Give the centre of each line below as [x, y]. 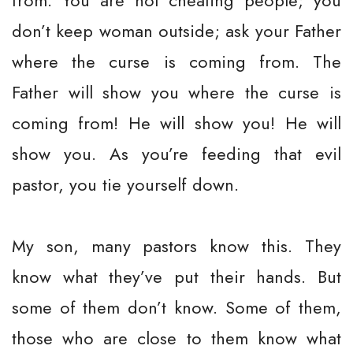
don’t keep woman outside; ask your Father [176, 31]
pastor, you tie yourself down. [125, 184]
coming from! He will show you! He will [176, 123]
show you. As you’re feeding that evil [176, 154]
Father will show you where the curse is [176, 92]
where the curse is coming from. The [176, 61]
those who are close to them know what [176, 338]
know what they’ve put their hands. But [176, 277]
